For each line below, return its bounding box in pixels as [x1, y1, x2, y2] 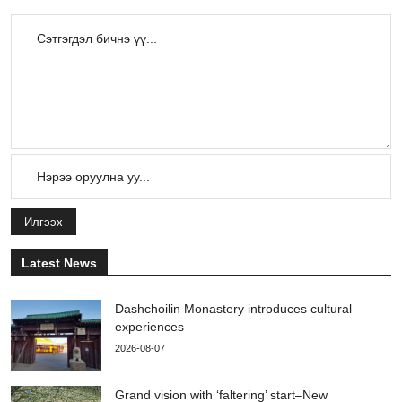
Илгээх [24, 214, 63, 229]
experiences [115, 319, 184, 334]
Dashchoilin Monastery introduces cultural [115, 301, 352, 316]
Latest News [22, 255, 97, 270]
